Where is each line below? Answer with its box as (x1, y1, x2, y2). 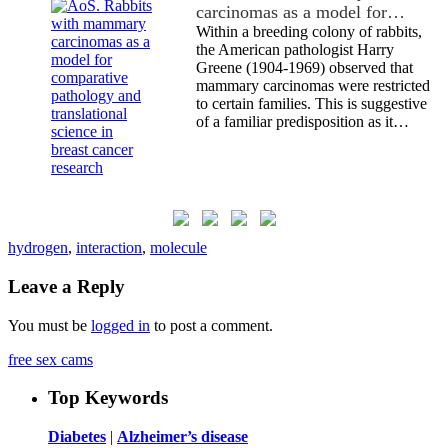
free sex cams (8, 350, 93, 368)
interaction (76, 239, 142, 257)
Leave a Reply (8, 275, 125, 297)
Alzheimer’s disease (117, 427, 248, 445)
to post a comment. (150, 316, 273, 334)
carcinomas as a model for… (196, 2, 405, 23)
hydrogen (8, 239, 68, 257)
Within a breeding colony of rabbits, (196, 23, 422, 41)
